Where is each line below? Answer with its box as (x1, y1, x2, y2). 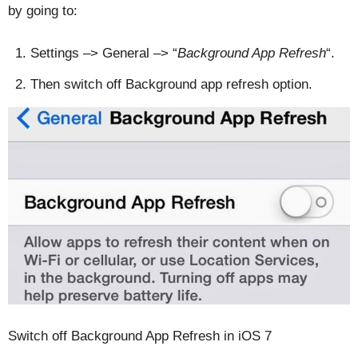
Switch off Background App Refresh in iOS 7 (8, 328, 272, 344)
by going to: (8, 2, 78, 18)
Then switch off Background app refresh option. (30, 76, 312, 92)
